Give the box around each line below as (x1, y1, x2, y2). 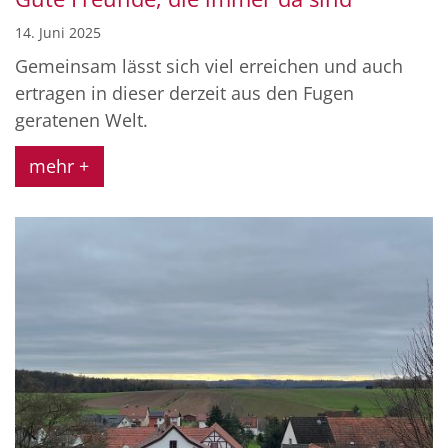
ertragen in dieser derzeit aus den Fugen (15, 80, 354, 105)
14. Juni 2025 (15, 22, 101, 42)
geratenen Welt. (15, 107, 148, 132)
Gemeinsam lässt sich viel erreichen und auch (15, 53, 403, 78)
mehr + (29, 154, 90, 179)
